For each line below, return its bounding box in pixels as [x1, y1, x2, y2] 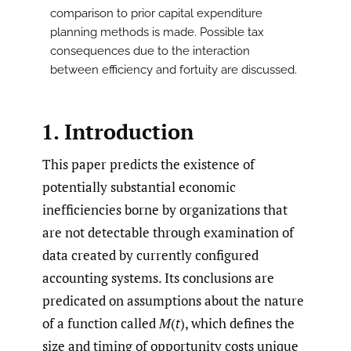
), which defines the [180, 313, 295, 332]
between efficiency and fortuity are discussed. [50, 63, 297, 78]
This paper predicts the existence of [42, 154, 255, 173]
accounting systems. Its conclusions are [42, 268, 274, 287]
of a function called [42, 313, 159, 332]
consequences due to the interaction [50, 44, 250, 59]
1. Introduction [41, 117, 194, 146]
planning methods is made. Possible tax [50, 25, 264, 40]
